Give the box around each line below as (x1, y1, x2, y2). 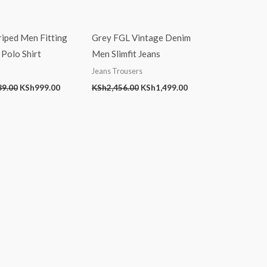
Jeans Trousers (92, 66, 142, 76)
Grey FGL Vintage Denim (92, 32, 191, 43)
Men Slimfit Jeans (92, 48, 160, 59)
